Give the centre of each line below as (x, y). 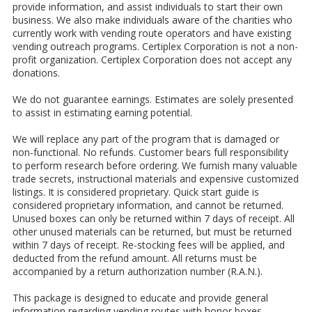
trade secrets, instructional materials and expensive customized (156, 179)
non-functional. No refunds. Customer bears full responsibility (150, 152)
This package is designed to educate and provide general (140, 298)
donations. (36, 73)
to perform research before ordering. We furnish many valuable (155, 165)
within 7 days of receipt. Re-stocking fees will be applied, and (149, 245)
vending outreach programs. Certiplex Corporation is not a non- (155, 46)
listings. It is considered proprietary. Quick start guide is (136, 192)
